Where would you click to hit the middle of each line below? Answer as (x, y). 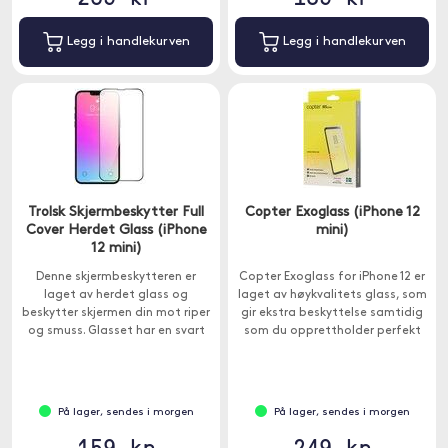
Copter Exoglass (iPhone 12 (332, 212)
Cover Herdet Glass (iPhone (116, 230)
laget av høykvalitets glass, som (332, 295)
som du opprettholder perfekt (332, 331)
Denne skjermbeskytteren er (116, 277)
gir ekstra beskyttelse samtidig (332, 313)
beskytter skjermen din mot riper (116, 313)
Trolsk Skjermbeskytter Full (116, 212)
